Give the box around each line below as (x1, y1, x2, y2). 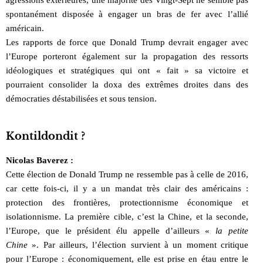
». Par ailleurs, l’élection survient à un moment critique (28, 240, 248, 249)
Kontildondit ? (6, 130, 85, 143)
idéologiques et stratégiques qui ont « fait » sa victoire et (6, 65, 248, 75)
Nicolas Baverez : (6, 155, 73, 165)
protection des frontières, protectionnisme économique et (6, 197, 248, 207)
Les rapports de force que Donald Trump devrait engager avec (6, 37, 248, 47)
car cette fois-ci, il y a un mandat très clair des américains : (6, 183, 248, 193)
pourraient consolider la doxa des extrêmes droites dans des (6, 79, 248, 89)
